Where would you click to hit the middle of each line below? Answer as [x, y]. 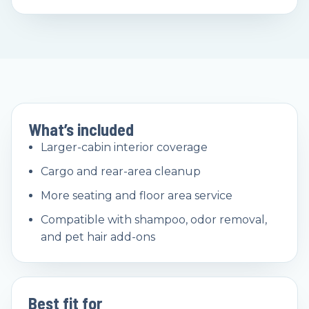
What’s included [81, 129]
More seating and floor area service [137, 195]
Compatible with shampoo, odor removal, [154, 219]
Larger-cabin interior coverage [124, 147]
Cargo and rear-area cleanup [121, 171]
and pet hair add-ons [98, 237]
